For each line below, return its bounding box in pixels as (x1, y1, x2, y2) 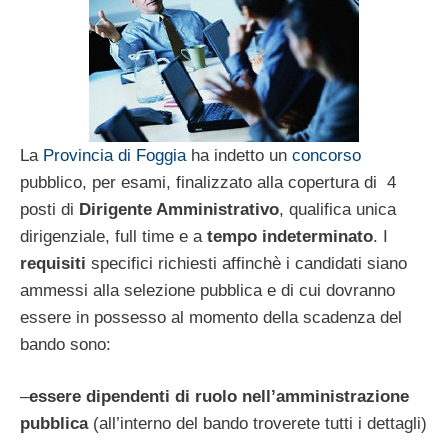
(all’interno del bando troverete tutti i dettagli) (93, 414, 427, 434)
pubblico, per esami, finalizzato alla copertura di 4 (20, 172, 396, 192)
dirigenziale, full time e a (20, 226, 207, 246)
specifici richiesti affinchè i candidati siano (86, 253, 407, 273)
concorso (292, 145, 361, 165)
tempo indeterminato (207, 226, 373, 246)
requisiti (20, 253, 86, 273)
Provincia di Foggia (43, 145, 186, 165)
